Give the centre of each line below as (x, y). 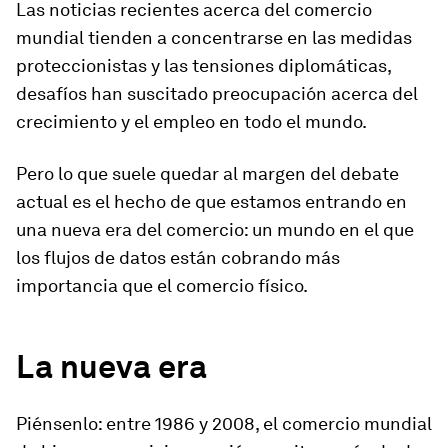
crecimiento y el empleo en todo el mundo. (191, 121)
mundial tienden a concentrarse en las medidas (214, 37)
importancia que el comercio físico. (162, 285)
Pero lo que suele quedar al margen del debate (207, 173)
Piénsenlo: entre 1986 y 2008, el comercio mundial (224, 423)
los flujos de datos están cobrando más (178, 257)
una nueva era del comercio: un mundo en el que (215, 229)
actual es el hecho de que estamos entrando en (211, 201)
